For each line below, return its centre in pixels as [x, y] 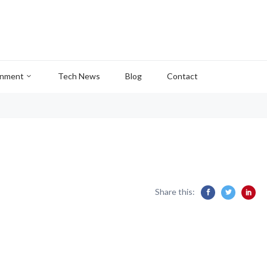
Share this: [175, 192]
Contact [182, 76]
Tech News [79, 76]
